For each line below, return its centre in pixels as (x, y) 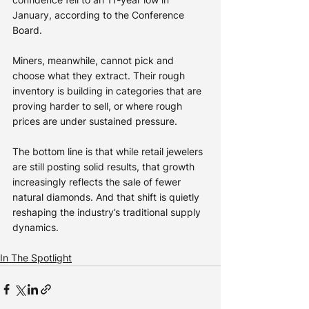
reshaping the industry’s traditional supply (108, 212)
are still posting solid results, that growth (105, 167)
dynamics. (36, 228)
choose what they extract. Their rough (100, 76)
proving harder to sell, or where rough (99, 106)
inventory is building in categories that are (108, 91)
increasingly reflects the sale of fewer (98, 182)
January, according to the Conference (100, 15)
